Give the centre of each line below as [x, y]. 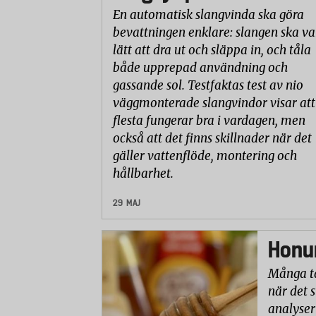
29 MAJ [127, 203]
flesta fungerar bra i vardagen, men [209, 121]
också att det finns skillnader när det [212, 139]
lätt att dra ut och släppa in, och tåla [212, 50]
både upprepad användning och [200, 68]
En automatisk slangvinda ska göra [208, 15]
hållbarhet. [145, 174]
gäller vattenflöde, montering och [205, 156]
